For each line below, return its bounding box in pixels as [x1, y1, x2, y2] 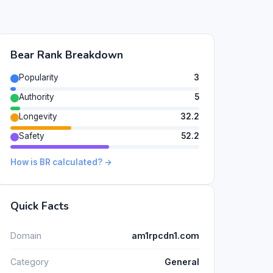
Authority [19, 91, 54, 102]
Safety [19, 130, 44, 141]
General [165, 257, 199, 268]
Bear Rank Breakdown [10, 48, 123, 63]
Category [10, 257, 49, 268]
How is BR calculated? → [10, 157, 112, 168]
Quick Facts [10, 199, 69, 214]
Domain [10, 230, 41, 241]
